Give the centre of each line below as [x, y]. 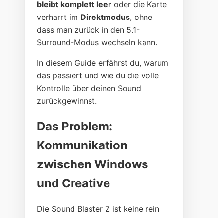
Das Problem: [75, 126]
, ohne [141, 17]
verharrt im [59, 17]
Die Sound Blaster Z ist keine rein [98, 209]
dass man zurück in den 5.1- [89, 30]
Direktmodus [105, 17]
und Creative [74, 183]
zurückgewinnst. [67, 101]
